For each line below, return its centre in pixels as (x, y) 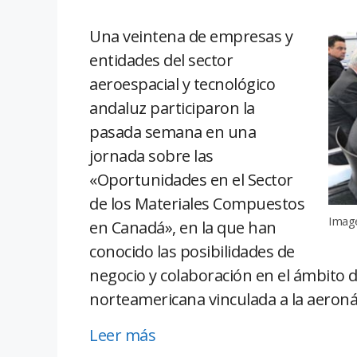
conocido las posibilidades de (192, 252)
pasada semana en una (173, 132)
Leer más (122, 335)
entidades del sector (161, 61)
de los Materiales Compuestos (197, 204)
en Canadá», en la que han (183, 228)
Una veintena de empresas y (191, 37)
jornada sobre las (151, 156)
